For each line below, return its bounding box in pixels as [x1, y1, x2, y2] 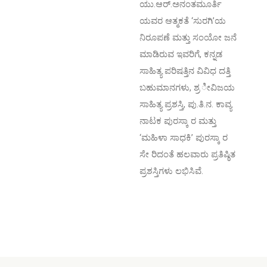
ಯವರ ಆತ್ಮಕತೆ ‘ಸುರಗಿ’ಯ [139, 15, 226, 26]
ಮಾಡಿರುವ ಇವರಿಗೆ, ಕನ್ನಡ [139, 49, 222, 60]
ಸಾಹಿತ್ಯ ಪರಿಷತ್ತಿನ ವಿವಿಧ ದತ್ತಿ [139, 66, 231, 76]
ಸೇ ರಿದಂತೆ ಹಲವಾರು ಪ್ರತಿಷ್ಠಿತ [139, 149, 235, 160]
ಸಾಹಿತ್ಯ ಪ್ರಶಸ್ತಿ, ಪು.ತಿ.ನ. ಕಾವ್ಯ [139, 99, 232, 110]
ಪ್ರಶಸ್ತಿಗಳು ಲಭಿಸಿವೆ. [139, 166, 203, 176]
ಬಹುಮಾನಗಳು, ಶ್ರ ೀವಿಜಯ [139, 82, 235, 93]
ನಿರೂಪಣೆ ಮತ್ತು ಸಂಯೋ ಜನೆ [139, 32, 237, 43]
